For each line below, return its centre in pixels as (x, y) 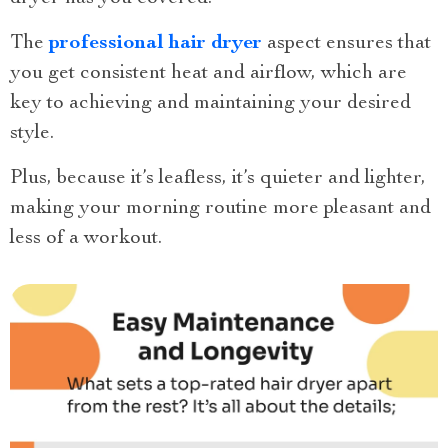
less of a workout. (86, 239)
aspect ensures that (346, 44)
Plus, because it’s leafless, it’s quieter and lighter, (218, 179)
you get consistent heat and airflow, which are (208, 74)
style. (32, 134)
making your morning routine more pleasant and (220, 209)
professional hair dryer (155, 44)
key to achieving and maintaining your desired (210, 104)
